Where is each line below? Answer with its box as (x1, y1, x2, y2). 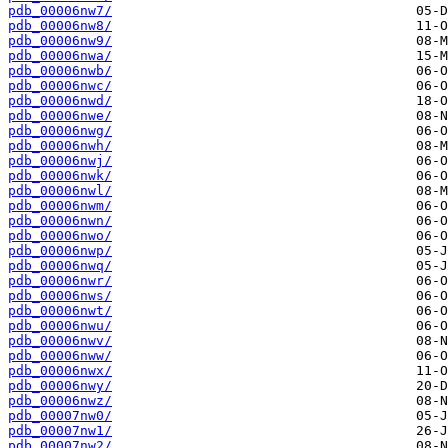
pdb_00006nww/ (8, 348, 112, 364)
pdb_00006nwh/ (8, 138, 112, 154)
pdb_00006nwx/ (8, 363, 112, 379)
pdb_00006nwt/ (8, 303, 112, 319)
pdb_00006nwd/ (8, 93, 112, 109)
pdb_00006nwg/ (8, 123, 112, 139)
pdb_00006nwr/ (8, 273, 112, 289)
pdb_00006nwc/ (8, 78, 112, 94)
